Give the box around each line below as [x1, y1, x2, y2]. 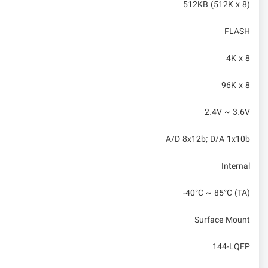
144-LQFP [212, 240, 250, 254]
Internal [221, 160, 250, 173]
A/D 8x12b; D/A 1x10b [166, 133, 250, 147]
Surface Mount [194, 214, 250, 227]
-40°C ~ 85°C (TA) [183, 187, 250, 200]
